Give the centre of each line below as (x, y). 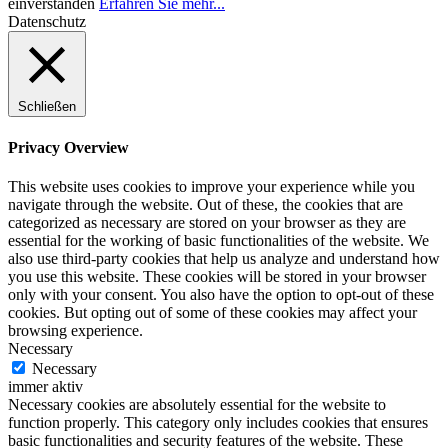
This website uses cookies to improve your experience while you (211, 186)
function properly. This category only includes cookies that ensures (218, 422)
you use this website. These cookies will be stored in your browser (217, 276)
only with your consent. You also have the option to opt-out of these (221, 294)
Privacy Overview (68, 147)
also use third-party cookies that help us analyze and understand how (224, 258)
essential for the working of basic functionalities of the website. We (218, 240)
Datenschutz (47, 22)
